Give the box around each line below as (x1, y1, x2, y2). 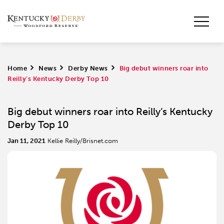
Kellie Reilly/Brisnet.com (47, 137, 118, 144)
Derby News (68, 64, 108, 72)
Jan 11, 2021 (7, 137, 45, 144)
